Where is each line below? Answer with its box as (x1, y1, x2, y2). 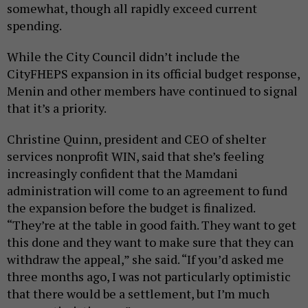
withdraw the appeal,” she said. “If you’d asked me (7, 251, 284, 268)
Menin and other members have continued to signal (7, 82, 298, 100)
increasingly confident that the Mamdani (7, 165, 238, 182)
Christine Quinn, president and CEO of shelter (7, 131, 266, 148)
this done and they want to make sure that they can (7, 234, 294, 251)
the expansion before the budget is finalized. (7, 199, 255, 217)
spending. (7, 17, 62, 34)
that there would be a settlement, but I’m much (7, 285, 269, 302)
